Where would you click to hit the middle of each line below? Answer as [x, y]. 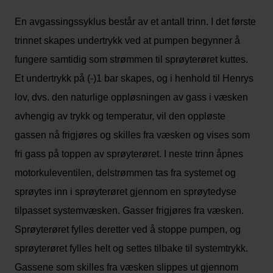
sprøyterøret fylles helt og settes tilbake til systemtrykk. [131, 248]
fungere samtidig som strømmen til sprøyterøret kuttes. [131, 59]
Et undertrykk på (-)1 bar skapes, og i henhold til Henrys [134, 78]
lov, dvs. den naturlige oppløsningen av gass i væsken [131, 97]
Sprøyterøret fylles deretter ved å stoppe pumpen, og [128, 229]
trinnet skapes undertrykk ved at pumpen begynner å [127, 41]
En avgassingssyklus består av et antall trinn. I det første [135, 22]
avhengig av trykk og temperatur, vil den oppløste [120, 116]
